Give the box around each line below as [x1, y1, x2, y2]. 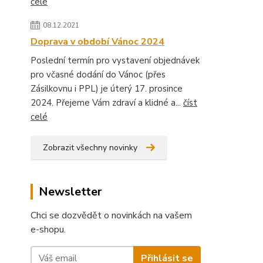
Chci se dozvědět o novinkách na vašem [31, 209, 192, 222]
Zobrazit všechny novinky [43, 142, 137, 153]
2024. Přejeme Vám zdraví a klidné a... [31, 97, 183, 109]
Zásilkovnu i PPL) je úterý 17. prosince [31, 83, 183, 95]
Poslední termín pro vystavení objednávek [31, 55, 200, 66]
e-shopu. [31, 223, 66, 236]
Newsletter [39, 184, 102, 200]
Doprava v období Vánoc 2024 [31, 35, 164, 48]
